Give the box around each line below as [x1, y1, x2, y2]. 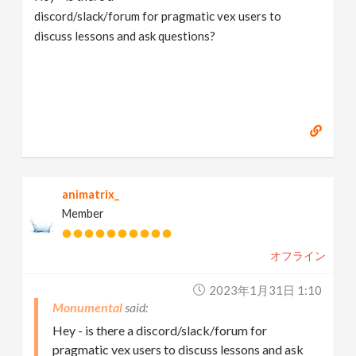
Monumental [52, 299, 123, 315]
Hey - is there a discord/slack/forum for [52, 322, 268, 338]
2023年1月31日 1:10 [208, 282, 322, 297]
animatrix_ [62, 187, 120, 201]
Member [62, 206, 105, 220]
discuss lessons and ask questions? [34, 28, 216, 43]
